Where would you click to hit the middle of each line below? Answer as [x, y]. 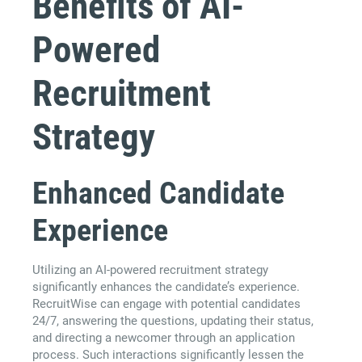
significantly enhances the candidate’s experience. [166, 287]
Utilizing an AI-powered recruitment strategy [150, 270]
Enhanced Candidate [158, 194]
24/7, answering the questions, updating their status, [173, 321]
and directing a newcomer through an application [164, 338]
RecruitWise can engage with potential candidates [166, 304]
